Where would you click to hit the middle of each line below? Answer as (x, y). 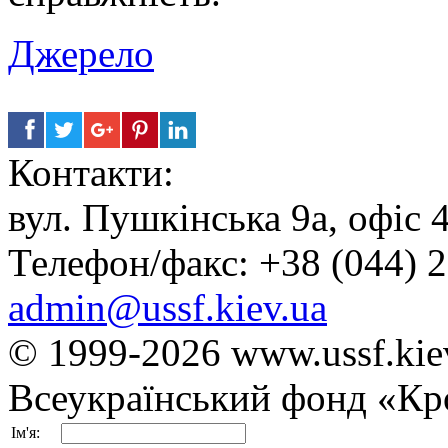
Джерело (81, 53)
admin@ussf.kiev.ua (167, 307)
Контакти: (91, 172)
